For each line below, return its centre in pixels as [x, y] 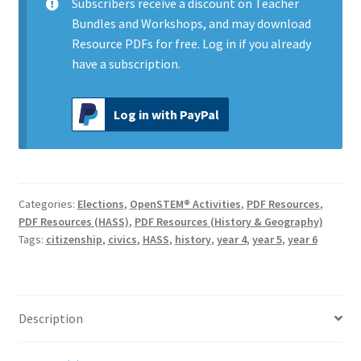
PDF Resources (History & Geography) [228, 221]
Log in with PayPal [166, 114]
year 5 [267, 239]
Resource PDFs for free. [137, 44]
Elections [100, 203]
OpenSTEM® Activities [185, 203]
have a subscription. [126, 64]
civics [122, 239]
